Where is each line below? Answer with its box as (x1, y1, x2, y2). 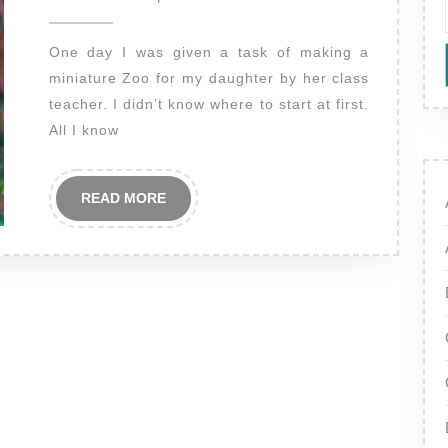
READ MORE (80, 190, 166, 206)
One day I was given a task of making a (48, 44, 61, 60)
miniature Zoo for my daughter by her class (48, 70, 370, 86)
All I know (48, 122, 119, 138)
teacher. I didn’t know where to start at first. (48, 96, 370, 112)
